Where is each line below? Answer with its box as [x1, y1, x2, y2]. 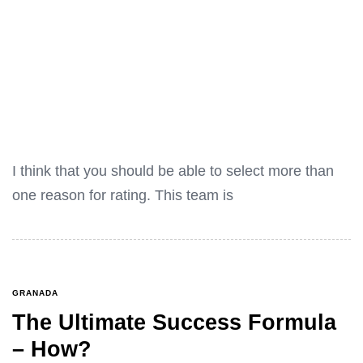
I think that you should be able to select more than [12, 163, 334, 180]
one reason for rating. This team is [12, 187, 233, 204]
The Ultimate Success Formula [12, 310, 336, 335]
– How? [12, 336, 92, 361]
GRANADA [12, 288, 58, 297]
